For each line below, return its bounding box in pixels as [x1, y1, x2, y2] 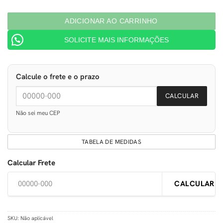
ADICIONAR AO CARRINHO [65, 17, 158, 25]
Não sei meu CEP [16, 109, 60, 117]
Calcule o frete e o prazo [16, 71, 100, 82]
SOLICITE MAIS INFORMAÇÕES [64, 36, 169, 44]
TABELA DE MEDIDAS [81, 137, 142, 146]
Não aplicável [20, 214, 53, 222]
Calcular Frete [7, 157, 55, 168]
